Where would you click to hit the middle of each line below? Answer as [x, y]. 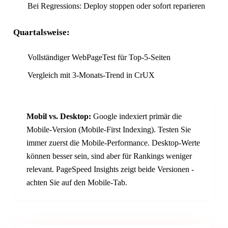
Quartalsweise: [41, 32]
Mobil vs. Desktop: [59, 116]
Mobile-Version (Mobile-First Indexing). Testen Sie [108, 129]
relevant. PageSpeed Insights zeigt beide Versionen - [110, 169]
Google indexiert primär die [136, 116]
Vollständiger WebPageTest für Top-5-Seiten [99, 57]
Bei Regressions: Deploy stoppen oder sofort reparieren [116, 6]
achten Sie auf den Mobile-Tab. [77, 182]
